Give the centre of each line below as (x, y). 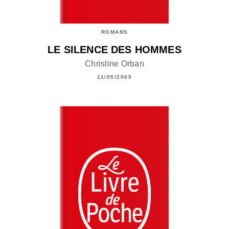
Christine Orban (114, 63)
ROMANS (114, 32)
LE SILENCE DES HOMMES (114, 50)
